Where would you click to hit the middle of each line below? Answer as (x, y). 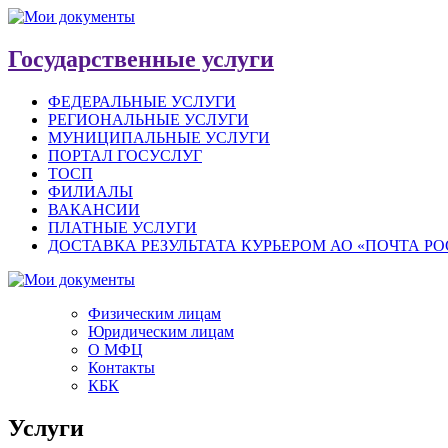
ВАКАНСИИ (94, 209)
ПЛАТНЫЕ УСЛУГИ (122, 227)
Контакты (121, 367)
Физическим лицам (154, 313)
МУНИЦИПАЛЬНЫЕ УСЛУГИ (159, 137)
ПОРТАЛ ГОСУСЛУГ (125, 155)
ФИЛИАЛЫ (90, 191)
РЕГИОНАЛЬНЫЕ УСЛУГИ (148, 119)
